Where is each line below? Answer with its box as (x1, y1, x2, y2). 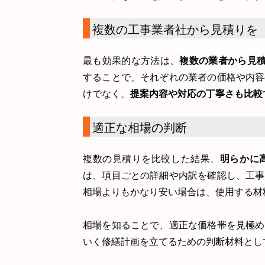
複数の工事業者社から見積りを (92, 23, 258, 36)
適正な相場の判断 (92, 121, 187, 134)
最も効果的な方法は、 (83, 56, 180, 66)
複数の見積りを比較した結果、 (83, 154, 220, 164)
